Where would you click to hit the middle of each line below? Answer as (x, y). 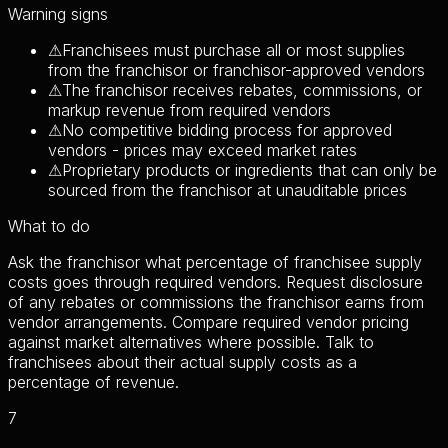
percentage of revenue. (93, 382)
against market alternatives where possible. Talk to (191, 342)
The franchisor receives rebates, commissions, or (242, 90)
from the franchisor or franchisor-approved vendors (236, 70)
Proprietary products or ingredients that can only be (249, 170)
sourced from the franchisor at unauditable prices (227, 190)
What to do (49, 226)
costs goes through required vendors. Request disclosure (215, 282)
